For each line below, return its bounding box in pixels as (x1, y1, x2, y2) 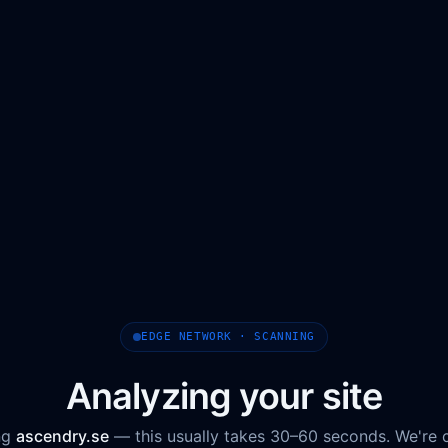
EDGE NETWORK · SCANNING (141, 330, 315, 343)
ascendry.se (16, 426, 109, 446)
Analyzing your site (66, 374, 382, 418)
